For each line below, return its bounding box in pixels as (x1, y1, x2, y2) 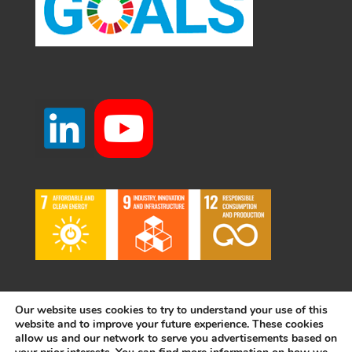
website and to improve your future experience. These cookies (15, 317, 324, 332)
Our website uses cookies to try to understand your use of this (15, 302, 328, 317)
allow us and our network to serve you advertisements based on (15, 331, 337, 346)
